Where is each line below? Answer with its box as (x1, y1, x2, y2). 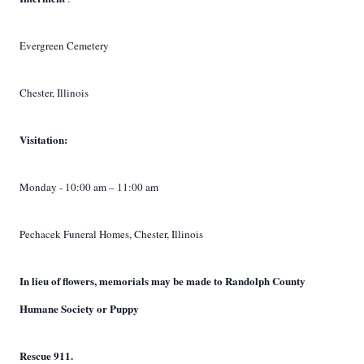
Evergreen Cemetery (19, 38, 109, 53)
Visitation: (19, 132, 67, 147)
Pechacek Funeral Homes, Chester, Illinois (19, 227, 203, 241)
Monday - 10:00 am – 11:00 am (19, 180, 158, 194)
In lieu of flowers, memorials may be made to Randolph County (19, 273, 305, 288)
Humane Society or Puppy (19, 301, 139, 316)
